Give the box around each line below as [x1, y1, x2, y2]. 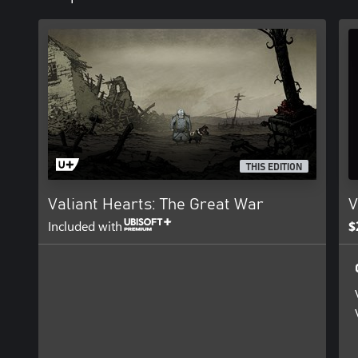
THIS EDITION [246, 161, 303, 172]
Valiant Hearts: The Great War [48, 197, 264, 213]
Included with [48, 217, 122, 235]
